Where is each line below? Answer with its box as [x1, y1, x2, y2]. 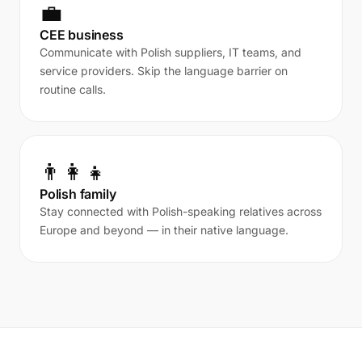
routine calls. [40, 82, 106, 96]
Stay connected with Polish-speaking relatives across [40, 204, 322, 218]
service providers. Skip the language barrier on [40, 64, 288, 78]
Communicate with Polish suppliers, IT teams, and [40, 45, 301, 59]
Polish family [40, 186, 116, 202]
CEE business [40, 27, 124, 43]
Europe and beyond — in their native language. [40, 223, 288, 237]
